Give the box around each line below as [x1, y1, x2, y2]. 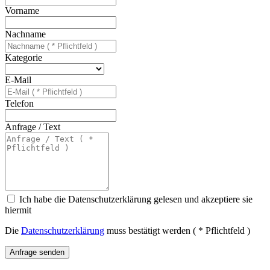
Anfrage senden [10, 248, 64, 257]
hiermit [5, 205, 31, 216]
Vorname [5, 5, 39, 16]
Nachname [5, 29, 46, 40]
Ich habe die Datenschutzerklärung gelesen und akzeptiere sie [19, 194, 253, 205]
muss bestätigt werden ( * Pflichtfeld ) [104, 225, 250, 236]
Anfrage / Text [5, 122, 60, 133]
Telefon [5, 98, 34, 109]
